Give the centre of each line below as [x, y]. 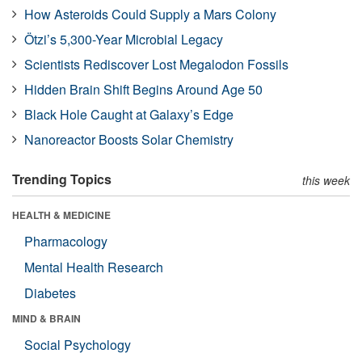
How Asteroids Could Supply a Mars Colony [150, 14]
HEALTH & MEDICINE [61, 215]
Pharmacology [66, 241]
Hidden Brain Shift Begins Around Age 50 [143, 89]
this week [326, 180]
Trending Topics [62, 179]
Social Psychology [78, 344]
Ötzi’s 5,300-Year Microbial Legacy [124, 39]
